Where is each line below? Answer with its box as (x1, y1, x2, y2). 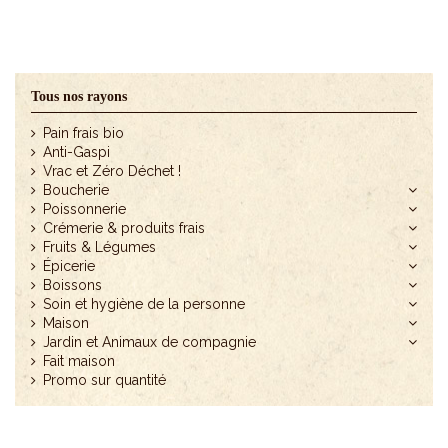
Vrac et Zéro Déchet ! (42, 163, 181, 180)
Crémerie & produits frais (42, 220, 205, 237)
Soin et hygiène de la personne (42, 296, 245, 313)
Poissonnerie (42, 201, 126, 218)
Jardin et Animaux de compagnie (42, 334, 256, 351)
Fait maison (42, 353, 115, 370)
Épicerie (42, 258, 95, 275)
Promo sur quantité (42, 372, 166, 389)
